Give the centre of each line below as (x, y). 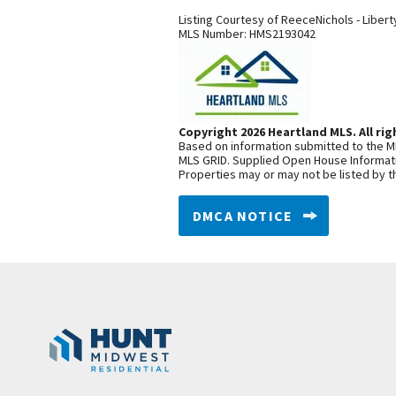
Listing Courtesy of (230, 19)
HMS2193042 (282, 34)
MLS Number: (214, 34)
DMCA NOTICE (243, 215)
